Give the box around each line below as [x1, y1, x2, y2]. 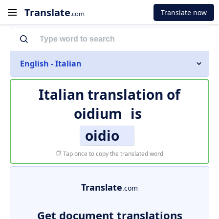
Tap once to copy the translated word [62, 150, 163, 158]
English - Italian [20, 58, 82, 69]
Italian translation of [39, 85, 180, 104]
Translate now [161, 7, 207, 17]
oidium [74, 104, 122, 123]
